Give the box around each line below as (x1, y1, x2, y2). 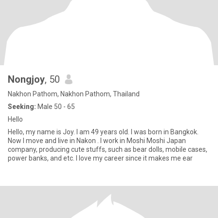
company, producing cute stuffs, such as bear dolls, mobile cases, (8, 145, 207, 153)
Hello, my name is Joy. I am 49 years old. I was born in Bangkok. (8, 128, 199, 136)
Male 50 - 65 (36, 103, 75, 110)
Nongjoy (8, 73, 45, 85)
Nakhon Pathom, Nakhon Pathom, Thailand (8, 90, 140, 98)
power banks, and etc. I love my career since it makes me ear (8, 154, 193, 162)
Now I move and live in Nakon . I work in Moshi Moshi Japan (8, 137, 186, 145)
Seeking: (8, 103, 36, 110)
